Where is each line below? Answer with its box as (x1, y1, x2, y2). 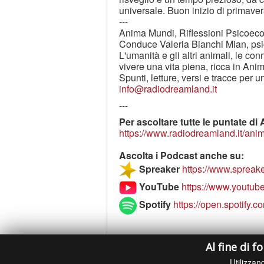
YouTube (137, 180, 181, 194)
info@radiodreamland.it (119, 82, 217, 95)
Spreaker (139, 162, 180, 176)
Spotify (137, 197, 171, 212)
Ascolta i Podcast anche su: (119, 148, 244, 162)
